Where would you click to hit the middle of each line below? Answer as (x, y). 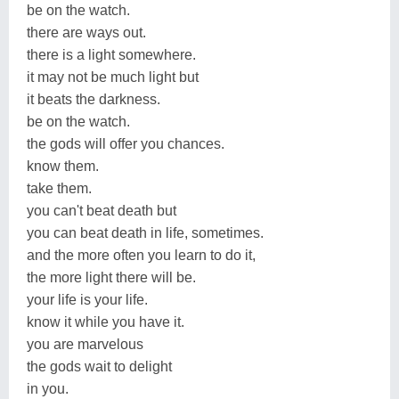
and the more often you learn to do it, (141, 255)
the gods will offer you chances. (126, 143)
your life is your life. (87, 299)
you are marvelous (85, 344)
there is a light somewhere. (111, 54)
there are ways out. (86, 32)
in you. (48, 388)
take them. (59, 188)
